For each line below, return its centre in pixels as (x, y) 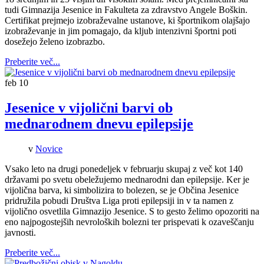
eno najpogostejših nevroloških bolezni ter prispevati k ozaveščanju (129, 222)
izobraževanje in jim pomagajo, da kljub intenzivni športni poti (121, 31)
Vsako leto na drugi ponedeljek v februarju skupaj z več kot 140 (124, 169)
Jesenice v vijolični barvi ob (89, 108)
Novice (49, 149)
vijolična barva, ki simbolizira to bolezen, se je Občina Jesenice (122, 190)
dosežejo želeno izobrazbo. (55, 42)
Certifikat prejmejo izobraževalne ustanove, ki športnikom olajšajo (127, 21)
